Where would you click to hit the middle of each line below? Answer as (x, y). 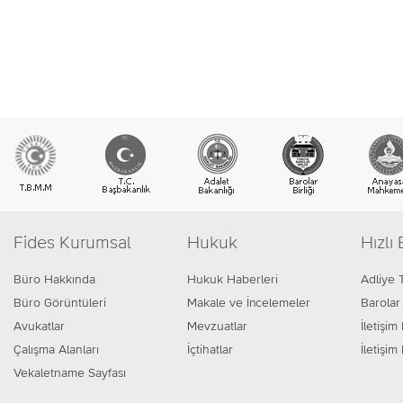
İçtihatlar (210, 350)
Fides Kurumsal (72, 243)
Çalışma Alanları (56, 350)
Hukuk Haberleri (233, 280)
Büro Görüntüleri (60, 303)
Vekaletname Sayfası (70, 373)
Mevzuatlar (217, 327)
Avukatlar (39, 327)
